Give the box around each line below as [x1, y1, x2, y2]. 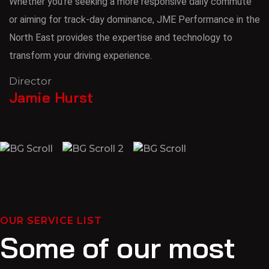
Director [9, 74, 52, 87]
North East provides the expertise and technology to [9, 31, 232, 43]
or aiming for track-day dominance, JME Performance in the [9, 13, 260, 25]
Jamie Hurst [9, 88, 93, 106]
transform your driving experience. [9, 49, 152, 61]
